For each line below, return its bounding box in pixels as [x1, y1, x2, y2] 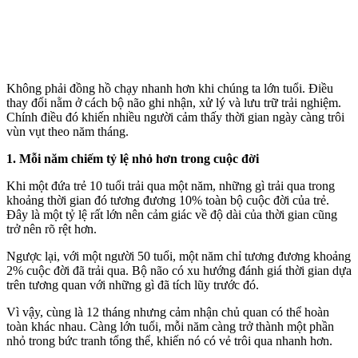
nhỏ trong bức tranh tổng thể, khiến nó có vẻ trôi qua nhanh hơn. [6, 333, 332, 348]
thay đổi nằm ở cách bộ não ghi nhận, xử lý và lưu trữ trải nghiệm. [6, 95, 341, 109]
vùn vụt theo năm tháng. [6, 124, 129, 138]
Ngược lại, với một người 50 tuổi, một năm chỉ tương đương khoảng [6, 249, 351, 263]
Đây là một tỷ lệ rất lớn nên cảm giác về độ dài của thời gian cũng [6, 207, 337, 221]
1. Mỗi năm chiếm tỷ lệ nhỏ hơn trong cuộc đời [6, 151, 259, 165]
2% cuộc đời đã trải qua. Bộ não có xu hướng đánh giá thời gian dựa [6, 263, 352, 277]
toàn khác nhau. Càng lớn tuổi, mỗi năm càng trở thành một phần [6, 319, 334, 333]
